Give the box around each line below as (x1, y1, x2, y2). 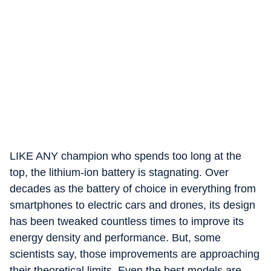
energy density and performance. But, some (10, 232, 221, 244)
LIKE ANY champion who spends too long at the (10, 150, 241, 162)
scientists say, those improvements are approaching (10, 248, 260, 260)
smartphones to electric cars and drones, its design (10, 199, 255, 211)
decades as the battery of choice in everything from (10, 183, 256, 195)
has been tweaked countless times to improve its (10, 215, 244, 227)
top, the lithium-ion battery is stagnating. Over (10, 166, 229, 178)
